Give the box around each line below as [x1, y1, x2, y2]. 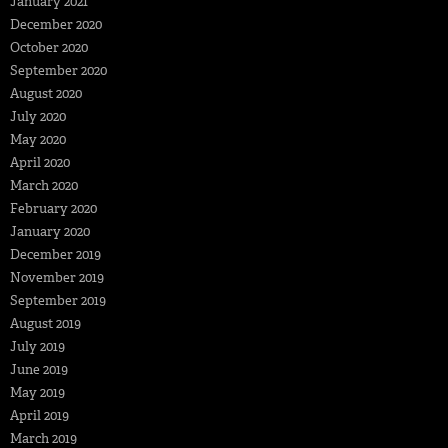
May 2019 [10, 383, 65, 401]
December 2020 [10, 15, 102, 33]
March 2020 [10, 176, 78, 194]
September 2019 [10, 291, 106, 309]
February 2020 [10, 199, 97, 217]
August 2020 [10, 84, 82, 102]
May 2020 [10, 130, 66, 148]
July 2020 [10, 107, 66, 125]
